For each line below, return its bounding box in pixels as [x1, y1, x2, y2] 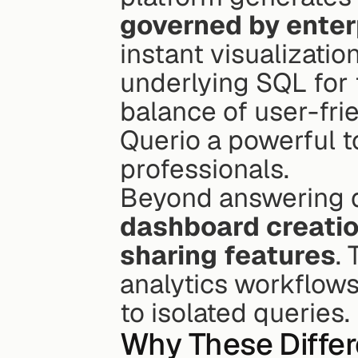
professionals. [120, 152, 289, 187]
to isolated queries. [120, 296, 350, 331]
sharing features [120, 238, 336, 273]
